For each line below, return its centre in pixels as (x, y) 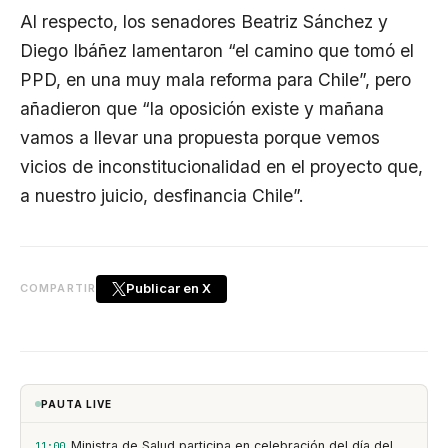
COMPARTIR (58, 288)
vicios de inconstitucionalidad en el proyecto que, (221, 166)
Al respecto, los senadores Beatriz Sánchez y (204, 21)
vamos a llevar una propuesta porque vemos (200, 137)
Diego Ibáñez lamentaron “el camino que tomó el (217, 50)
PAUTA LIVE (76, 403)
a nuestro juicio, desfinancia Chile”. (162, 195)
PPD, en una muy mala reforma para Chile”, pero (215, 79)
